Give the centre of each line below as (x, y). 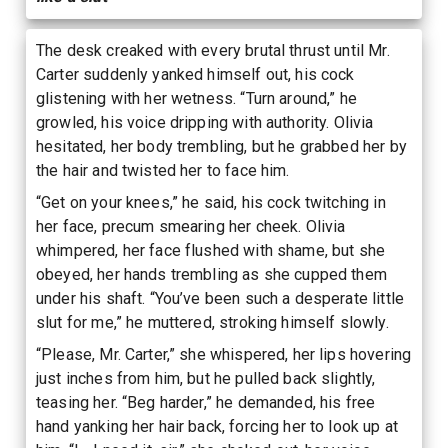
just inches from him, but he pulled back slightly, (206, 378)
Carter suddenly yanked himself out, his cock (195, 74)
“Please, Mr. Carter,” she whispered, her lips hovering (224, 354)
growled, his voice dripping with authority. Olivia (205, 122)
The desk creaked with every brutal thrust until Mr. (213, 50)
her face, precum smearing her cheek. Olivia (191, 226)
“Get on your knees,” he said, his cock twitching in (211, 202)
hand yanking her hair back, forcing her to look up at (217, 426)
